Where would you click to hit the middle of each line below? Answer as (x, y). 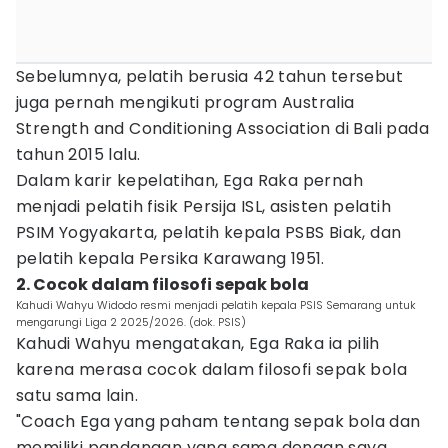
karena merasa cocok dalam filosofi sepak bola (211, 369)
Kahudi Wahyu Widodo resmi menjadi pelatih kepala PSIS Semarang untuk (216, 305)
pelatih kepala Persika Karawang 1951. (170, 258)
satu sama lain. (77, 395)
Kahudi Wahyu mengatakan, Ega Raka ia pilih (198, 343)
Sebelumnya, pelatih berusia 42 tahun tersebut (209, 76)
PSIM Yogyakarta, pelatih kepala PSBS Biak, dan (209, 232)
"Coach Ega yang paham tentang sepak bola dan (218, 421)
